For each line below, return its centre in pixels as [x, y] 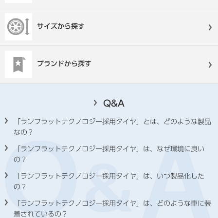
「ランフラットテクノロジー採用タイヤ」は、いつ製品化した [109, 176]
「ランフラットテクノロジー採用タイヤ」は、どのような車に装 [112, 203]
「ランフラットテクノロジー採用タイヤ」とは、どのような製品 [112, 121]
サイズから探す [61, 26]
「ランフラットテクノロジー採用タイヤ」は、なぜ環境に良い [109, 149]
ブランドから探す [64, 64]
